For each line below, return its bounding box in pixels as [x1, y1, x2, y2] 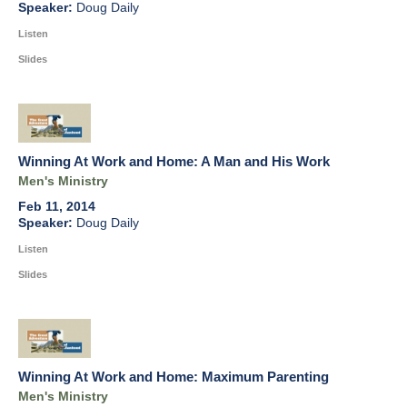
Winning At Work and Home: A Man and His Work [18, 154, 330, 170]
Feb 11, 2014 [18, 200, 95, 214]
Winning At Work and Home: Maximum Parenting [18, 369, 329, 385]
